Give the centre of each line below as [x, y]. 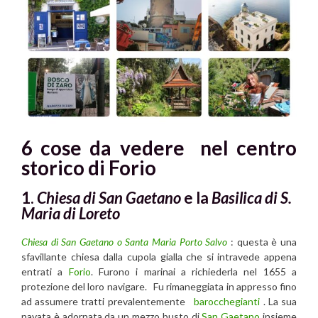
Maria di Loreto [71, 214]
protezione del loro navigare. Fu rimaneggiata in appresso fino [159, 286]
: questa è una [262, 241]
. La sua [279, 301]
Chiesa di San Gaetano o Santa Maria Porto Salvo [125, 241]
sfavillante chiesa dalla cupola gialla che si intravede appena [159, 256]
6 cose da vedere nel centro [159, 148]
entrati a [45, 271]
